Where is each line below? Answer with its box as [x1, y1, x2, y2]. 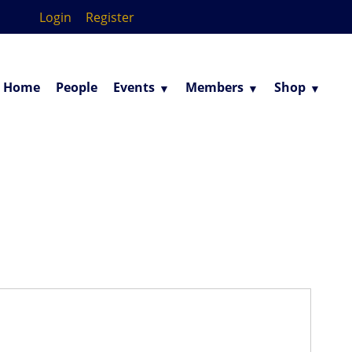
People [56, 79, 97, 96]
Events [113, 79, 155, 96]
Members [185, 79, 244, 96]
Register [86, 9, 135, 26]
